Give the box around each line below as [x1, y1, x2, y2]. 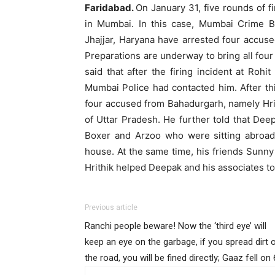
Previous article [85, 203, 137, 212]
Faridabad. [85, 1, 136, 14]
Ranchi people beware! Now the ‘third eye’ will [85, 220, 266, 231]
